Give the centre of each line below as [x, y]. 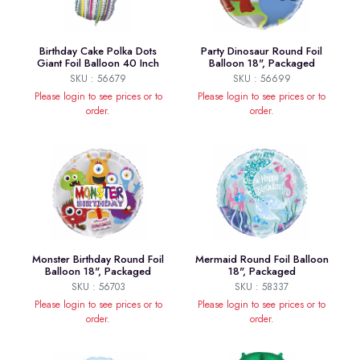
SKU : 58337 [262, 287]
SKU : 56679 [98, 79]
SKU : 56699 [262, 79]
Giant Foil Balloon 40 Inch [98, 63]
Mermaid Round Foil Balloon [262, 260]
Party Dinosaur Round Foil [262, 51]
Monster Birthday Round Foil [98, 260]
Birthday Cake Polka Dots [98, 51]
